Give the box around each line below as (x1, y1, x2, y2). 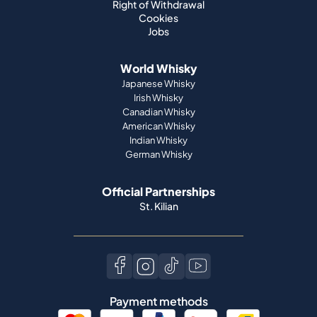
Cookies (139, 11, 178, 24)
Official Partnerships (102, 184, 215, 199)
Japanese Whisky (122, 78, 195, 89)
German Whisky (125, 149, 192, 160)
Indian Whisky (129, 134, 188, 146)
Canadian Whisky (122, 106, 195, 117)
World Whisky (120, 61, 197, 76)
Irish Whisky (134, 92, 183, 103)
